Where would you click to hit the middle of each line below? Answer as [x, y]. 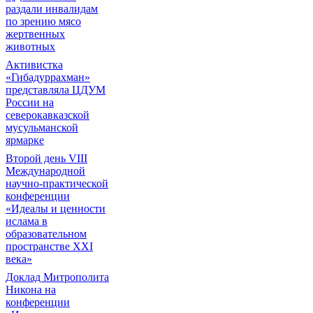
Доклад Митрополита [57, 277]
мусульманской [42, 128]
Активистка [34, 65]
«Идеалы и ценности [56, 209]
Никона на [31, 290]
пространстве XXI [49, 246]
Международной [45, 171]
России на [30, 102]
